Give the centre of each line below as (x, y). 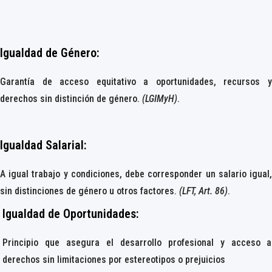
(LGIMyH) (160, 99)
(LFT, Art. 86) (203, 191)
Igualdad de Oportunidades (70, 214)
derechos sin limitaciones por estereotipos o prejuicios (114, 260)
